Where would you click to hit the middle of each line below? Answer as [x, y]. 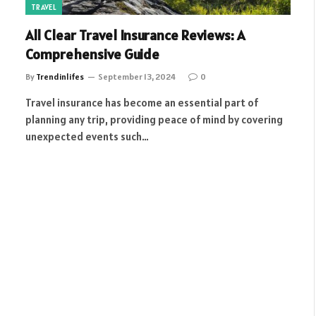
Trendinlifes [60, 76]
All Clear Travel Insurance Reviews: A [135, 35]
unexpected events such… [87, 136]
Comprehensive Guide [92, 54]
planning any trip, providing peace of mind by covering [154, 119]
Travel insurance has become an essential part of [142, 102]
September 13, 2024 [137, 76]
